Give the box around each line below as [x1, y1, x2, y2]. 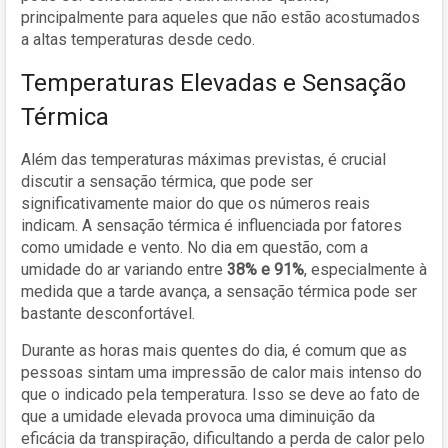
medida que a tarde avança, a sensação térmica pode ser [21, 281, 417, 301]
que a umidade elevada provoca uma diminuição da [21, 406, 375, 426]
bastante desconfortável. [21, 303, 195, 323]
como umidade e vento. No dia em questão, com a [21, 237, 368, 257]
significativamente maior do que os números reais [21, 193, 370, 213]
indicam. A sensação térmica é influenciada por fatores [21, 215, 402, 235]
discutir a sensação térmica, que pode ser [21, 171, 313, 191]
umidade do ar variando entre [21, 259, 227, 279]
